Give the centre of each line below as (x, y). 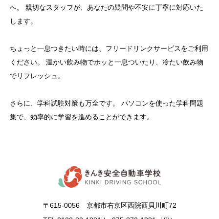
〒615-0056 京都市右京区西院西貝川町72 (109, 205)
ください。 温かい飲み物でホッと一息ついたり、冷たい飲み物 (107, 62)
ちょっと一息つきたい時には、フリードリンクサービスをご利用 (109, 48)
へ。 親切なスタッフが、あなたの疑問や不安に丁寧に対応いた (107, 7)
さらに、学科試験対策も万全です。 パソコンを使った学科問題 (107, 103)
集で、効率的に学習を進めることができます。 (82, 117)
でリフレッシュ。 (37, 76)
